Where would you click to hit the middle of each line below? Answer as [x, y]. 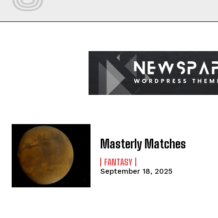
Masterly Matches [143, 144]
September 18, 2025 [136, 171]
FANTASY [118, 162]
